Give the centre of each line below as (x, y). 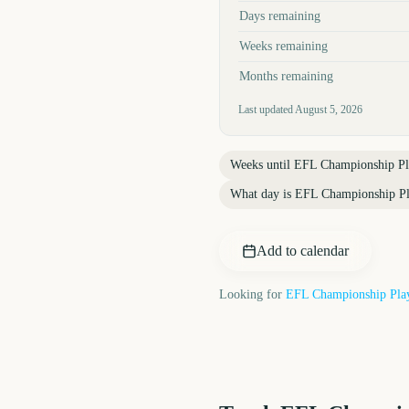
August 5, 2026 (329, 110)
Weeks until (262, 165)
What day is (262, 194)
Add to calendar (303, 251)
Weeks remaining (283, 46)
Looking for (251, 294)
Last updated (267, 110)
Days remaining (280, 16)
